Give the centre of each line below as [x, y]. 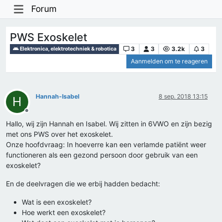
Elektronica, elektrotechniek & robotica [68, 49]
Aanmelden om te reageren [169, 61]
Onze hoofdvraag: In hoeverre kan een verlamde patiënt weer [106, 145]
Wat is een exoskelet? [57, 202]
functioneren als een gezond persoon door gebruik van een [102, 155]
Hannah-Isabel [57, 97]
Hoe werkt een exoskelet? [64, 213]
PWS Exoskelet [49, 37]
